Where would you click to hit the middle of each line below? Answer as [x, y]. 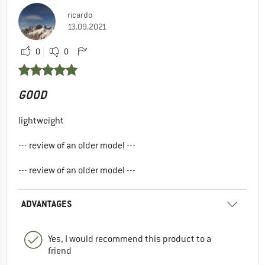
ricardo [80, 14]
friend [60, 251]
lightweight [41, 120]
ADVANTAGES [47, 203]
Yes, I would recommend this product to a [130, 239]
